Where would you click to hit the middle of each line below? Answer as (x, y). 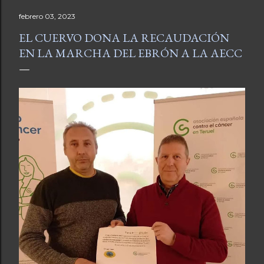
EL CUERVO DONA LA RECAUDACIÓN (124, 38)
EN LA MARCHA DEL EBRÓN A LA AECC (131, 53)
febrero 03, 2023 (47, 16)
